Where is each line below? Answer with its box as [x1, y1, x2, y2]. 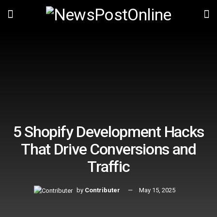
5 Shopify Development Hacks [13, 123, 204, 141]
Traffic [87, 157, 130, 176]
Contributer [85, 186, 120, 194]
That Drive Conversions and [21, 140, 196, 159]
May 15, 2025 [139, 186, 175, 194]
